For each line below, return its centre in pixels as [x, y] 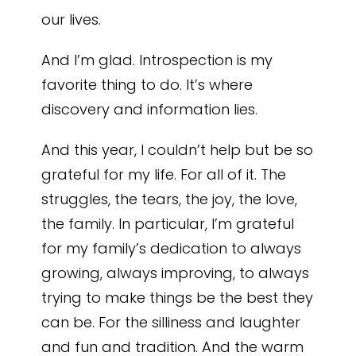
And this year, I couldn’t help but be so [178, 150]
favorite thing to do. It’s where [147, 85]
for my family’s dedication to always [172, 248]
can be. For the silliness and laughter [171, 322]
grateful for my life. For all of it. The [164, 174]
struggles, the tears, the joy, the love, [170, 199]
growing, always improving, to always [176, 273]
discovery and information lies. [150, 109]
